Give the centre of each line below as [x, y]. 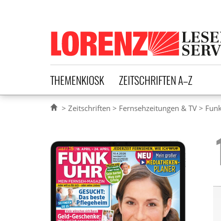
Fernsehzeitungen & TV [158, 108]
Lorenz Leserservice [118, 36]
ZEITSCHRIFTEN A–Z [155, 80]
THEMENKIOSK [77, 80]
